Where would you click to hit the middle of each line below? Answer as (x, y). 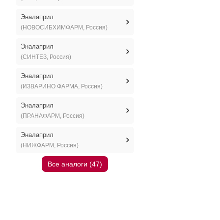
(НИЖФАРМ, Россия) (49, 145)
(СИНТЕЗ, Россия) (46, 57)
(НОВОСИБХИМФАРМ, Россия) (64, 27)
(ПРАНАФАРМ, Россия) (52, 116)
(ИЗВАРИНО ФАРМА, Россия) (61, 86)
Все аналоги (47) (75, 164)
